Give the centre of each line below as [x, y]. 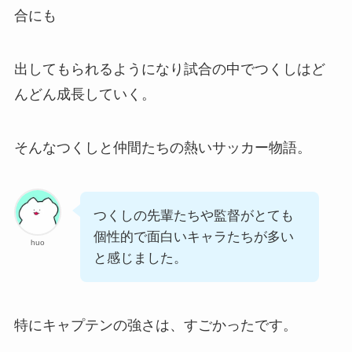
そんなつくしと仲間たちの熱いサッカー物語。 [162, 147]
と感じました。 [140, 258]
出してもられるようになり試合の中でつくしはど [169, 69]
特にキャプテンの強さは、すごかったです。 [155, 326]
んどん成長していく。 [84, 94]
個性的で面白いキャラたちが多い [193, 236]
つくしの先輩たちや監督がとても [193, 215]
